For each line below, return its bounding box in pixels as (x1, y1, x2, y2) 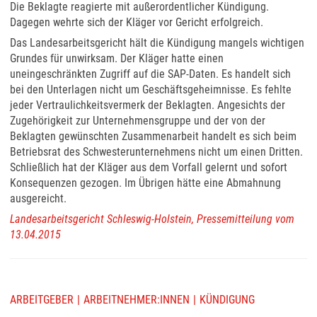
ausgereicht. (10, 191, 67, 205)
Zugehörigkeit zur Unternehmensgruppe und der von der (10, 113, 265, 127)
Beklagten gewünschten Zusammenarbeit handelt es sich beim (10, 129, 296, 143)
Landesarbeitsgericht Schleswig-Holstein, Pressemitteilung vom (10, 212, 294, 226)
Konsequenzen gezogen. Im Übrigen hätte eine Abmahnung (10, 175, 281, 190)
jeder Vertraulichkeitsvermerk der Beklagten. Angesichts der (10, 98, 285, 112)
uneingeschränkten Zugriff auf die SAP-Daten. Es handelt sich (10, 67, 291, 81)
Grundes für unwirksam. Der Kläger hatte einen (10, 51, 224, 65)
